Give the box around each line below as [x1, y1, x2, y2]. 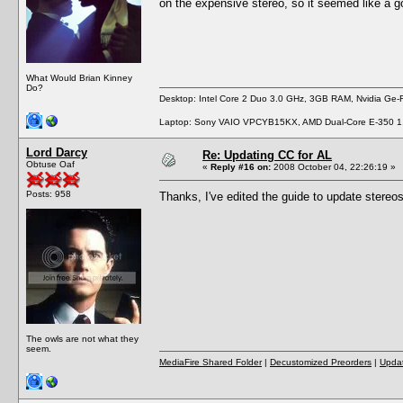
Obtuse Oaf [26, 158, 75, 169]
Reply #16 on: [210, 161, 271, 172]
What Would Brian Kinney [26, 72, 132, 83]
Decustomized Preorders [270, 356, 372, 367]
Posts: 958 [26, 188, 71, 199]
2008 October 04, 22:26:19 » [271, 161, 396, 172]
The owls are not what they [26, 333, 139, 344]
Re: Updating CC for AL [202, 148, 332, 162]
